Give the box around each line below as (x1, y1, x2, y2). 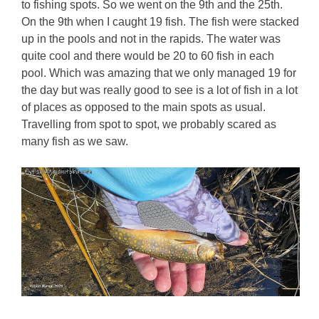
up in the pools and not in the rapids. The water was (21, 33, 281, 46)
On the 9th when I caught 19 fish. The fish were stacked (21, 16, 300, 28)
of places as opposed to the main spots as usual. (21, 101, 266, 114)
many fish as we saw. (21, 135, 129, 148)
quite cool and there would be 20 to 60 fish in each (21, 50, 275, 63)
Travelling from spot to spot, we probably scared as (21, 118, 277, 131)
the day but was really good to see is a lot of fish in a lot (21, 84, 298, 97)
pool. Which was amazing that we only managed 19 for (21, 67, 297, 80)
